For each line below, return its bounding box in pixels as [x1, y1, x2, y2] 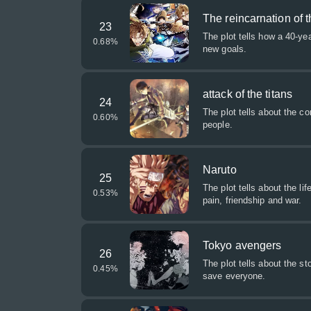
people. [203, 119, 233, 130]
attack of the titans [203, 88, 292, 100]
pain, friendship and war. [203, 195, 302, 205]
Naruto [203, 164, 237, 176]
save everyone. [203, 271, 266, 281]
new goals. [203, 44, 246, 54]
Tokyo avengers [203, 239, 282, 251]
